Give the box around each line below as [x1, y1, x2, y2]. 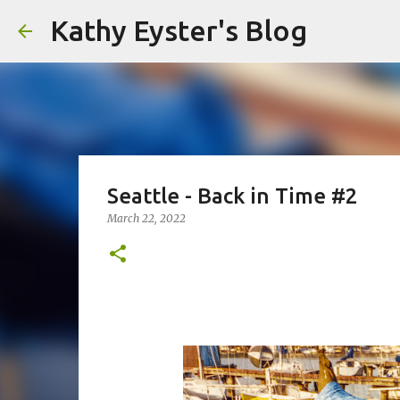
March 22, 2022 [106, 212, 186, 225]
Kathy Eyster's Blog [50, 14, 307, 46]
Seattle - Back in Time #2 [106, 184, 358, 208]
